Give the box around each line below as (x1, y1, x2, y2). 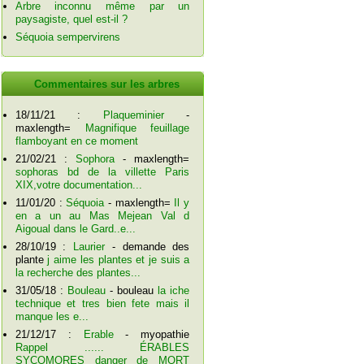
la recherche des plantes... (15, 266, 141, 279)
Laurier (73, 240, 106, 253)
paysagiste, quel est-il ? (15, 13, 128, 26)
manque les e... (15, 310, 89, 323)
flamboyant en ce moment (15, 135, 138, 148)
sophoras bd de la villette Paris (15, 166, 190, 179)
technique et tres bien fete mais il (15, 297, 190, 310)
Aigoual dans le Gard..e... (15, 223, 136, 236)
